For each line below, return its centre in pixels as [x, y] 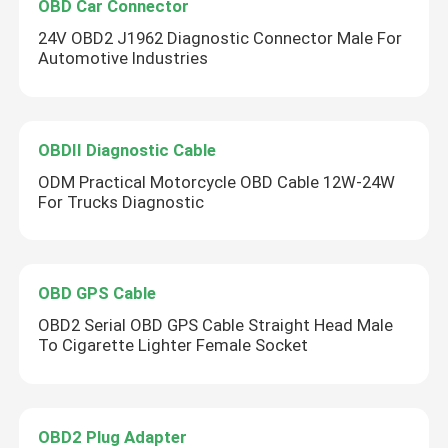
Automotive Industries [123, 58]
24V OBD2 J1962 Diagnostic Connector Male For [220, 38]
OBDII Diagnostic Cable [127, 149]
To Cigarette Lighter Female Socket [173, 345]
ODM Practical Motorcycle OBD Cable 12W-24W [217, 181]
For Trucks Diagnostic [121, 201]
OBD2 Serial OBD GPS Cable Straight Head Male [216, 325]
